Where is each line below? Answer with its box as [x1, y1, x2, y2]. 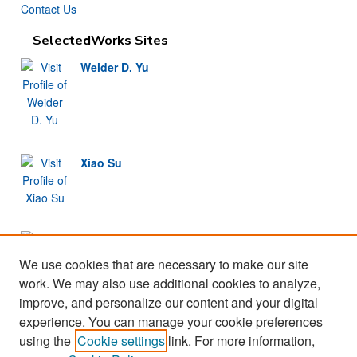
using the [19, 331, 71, 350]
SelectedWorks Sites [33, 31, 169, 50]
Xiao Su [80, 154, 123, 171]
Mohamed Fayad [80, 232, 171, 249]
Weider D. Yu [80, 59, 150, 76]
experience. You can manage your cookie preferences [19, 312, 323, 331]
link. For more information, [165, 331, 315, 350]
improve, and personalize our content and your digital [19, 293, 318, 312]
